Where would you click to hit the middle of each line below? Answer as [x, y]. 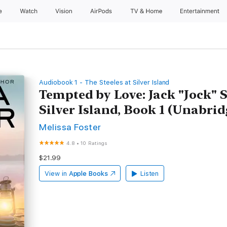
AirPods [102, 11]
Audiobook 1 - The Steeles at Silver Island [104, 82]
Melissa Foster [70, 127]
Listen [149, 174]
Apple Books [88, 174]
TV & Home [147, 11]
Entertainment [201, 11]
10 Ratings [94, 143]
